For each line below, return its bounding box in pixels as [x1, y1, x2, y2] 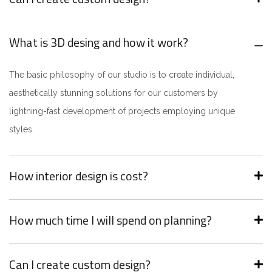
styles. [9, 124, 34, 134]
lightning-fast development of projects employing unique [9, 106, 235, 116]
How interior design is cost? [9, 166, 148, 185]
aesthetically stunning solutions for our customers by [9, 88, 218, 98]
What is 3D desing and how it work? [9, 33, 188, 52]
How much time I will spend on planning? [9, 211, 212, 229]
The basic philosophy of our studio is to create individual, [9, 70, 234, 80]
